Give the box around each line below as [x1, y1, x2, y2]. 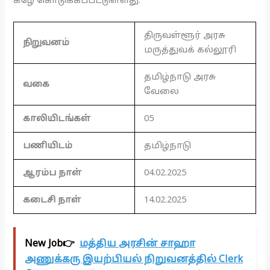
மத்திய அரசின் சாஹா [80, 237, 196, 250]
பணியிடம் [23, 140, 73, 152]
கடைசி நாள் [23, 195, 81, 206]
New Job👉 [25, 237, 75, 250]
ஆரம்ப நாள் [23, 168, 82, 179]
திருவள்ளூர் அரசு [144, 30, 226, 42]
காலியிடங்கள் [23, 113, 91, 125]
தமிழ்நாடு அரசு [144, 72, 216, 83]
